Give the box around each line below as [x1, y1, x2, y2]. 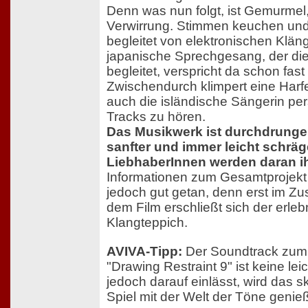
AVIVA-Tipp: [107, 243, 182, 258]
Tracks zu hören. [107, 109, 206, 124]
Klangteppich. [107, 215, 188, 230]
